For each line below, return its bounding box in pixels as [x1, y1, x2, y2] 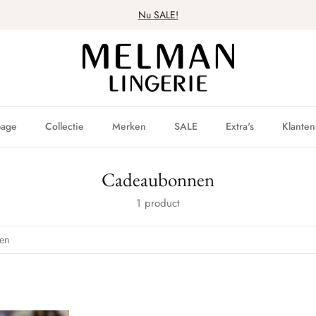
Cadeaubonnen [102, 167, 214, 193]
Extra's [226, 119, 254, 134]
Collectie [45, 119, 84, 134]
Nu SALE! [138, 7, 178, 22]
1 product [136, 195, 180, 212]
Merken [112, 119, 146, 134]
